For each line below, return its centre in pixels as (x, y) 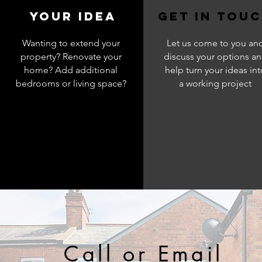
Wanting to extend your (71, 43)
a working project (215, 83)
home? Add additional (71, 70)
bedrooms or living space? (71, 83)
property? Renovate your (71, 56)
